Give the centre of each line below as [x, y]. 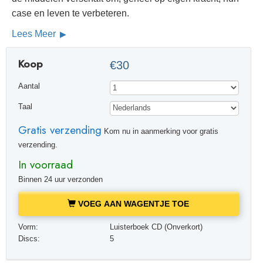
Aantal [29, 86]
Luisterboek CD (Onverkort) [156, 227]
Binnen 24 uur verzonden [60, 180]
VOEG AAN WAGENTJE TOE [133, 204]
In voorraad [45, 165]
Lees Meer [35, 33]
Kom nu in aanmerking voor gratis [160, 131]
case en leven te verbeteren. [70, 13]
